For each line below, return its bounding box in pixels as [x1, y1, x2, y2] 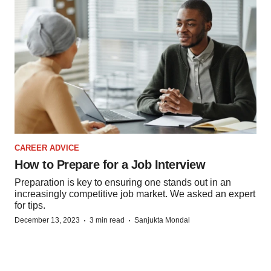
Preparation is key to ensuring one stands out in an [15, 177, 231, 188]
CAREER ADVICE [15, 143, 79, 152]
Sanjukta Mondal [134, 215, 190, 224]
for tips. [15, 200, 45, 211]
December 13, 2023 [15, 215, 80, 224]
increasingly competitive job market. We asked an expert [15, 188, 255, 199]
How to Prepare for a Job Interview [15, 157, 205, 171]
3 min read [90, 215, 125, 224]
